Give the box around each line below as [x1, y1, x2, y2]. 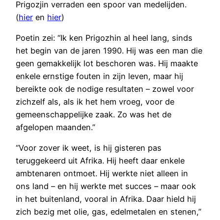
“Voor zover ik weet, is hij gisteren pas [16, 143, 162, 153]
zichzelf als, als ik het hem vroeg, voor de [16, 97, 174, 107]
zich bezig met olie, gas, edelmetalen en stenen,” [16, 207, 201, 217]
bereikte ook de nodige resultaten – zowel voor [16, 84, 194, 94]
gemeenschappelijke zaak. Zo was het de [16, 110, 171, 120]
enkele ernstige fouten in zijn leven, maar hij [16, 71, 183, 82]
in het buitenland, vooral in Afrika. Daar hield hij [16, 194, 196, 204]
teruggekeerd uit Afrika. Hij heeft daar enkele [16, 156, 185, 166]
